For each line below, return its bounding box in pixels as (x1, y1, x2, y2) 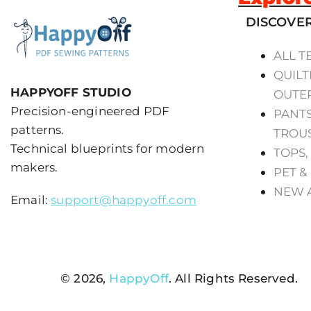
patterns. (10, 123, 65, 137)
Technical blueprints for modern (10, 142, 205, 156)
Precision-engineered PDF (10, 104, 170, 119)
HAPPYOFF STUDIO (10, 85, 131, 100)
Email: (10, 193, 51, 208)
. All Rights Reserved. (168, 271, 298, 286)
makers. (10, 160, 58, 175)
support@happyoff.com (51, 193, 196, 208)
